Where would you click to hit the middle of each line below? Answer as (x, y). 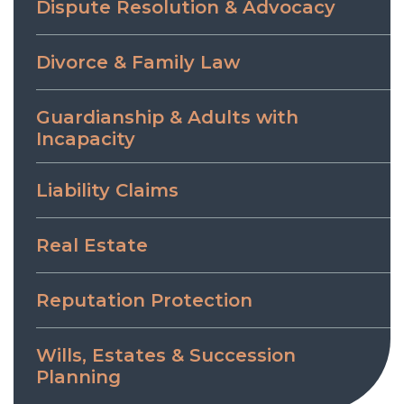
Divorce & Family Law (138, 63)
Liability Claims (107, 191)
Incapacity (86, 138)
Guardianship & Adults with (167, 118)
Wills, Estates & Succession (166, 356)
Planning (78, 376)
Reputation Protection (144, 301)
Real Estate (92, 246)
